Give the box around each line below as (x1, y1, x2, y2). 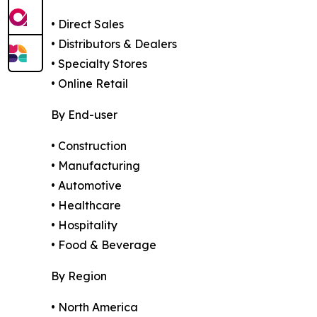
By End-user (51, 107, 117, 122)
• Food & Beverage (51, 237, 156, 252)
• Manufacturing (51, 158, 140, 173)
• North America (51, 299, 138, 314)
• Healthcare (51, 197, 121, 212)
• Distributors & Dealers (51, 36, 177, 51)
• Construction (51, 138, 127, 153)
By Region (51, 268, 107, 283)
